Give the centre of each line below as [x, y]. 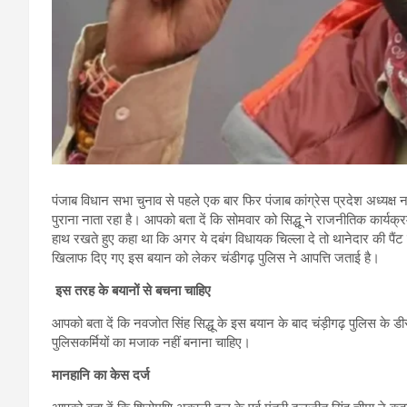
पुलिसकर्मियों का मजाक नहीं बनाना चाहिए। [151, 342]
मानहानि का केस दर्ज [101, 375]
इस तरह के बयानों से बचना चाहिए [131, 290]
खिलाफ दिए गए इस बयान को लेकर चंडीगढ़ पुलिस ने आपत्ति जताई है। [218, 258]
